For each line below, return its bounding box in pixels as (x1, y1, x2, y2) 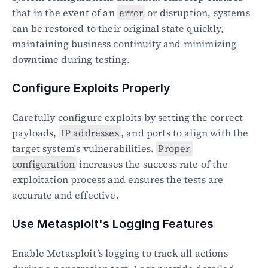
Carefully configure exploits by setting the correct (12, 110, 243, 124)
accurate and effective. (12, 188, 119, 202)
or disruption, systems (145, 5, 250, 19)
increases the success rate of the (77, 157, 228, 170)
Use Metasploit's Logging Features (12, 216, 214, 231)
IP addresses (60, 126, 119, 139)
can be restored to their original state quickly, (12, 21, 224, 35)
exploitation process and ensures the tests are (12, 172, 224, 186)
